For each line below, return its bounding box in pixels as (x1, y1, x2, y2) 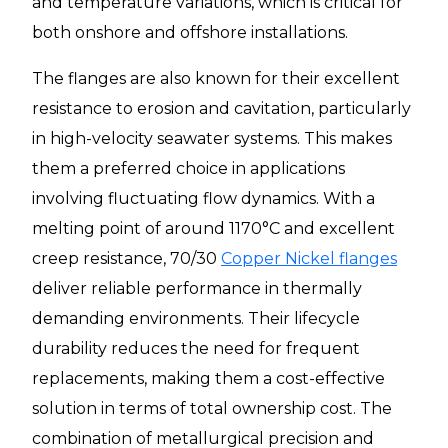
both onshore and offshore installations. (32, 23, 348, 43)
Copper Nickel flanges (221, 249, 397, 269)
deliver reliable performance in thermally (32, 279, 362, 299)
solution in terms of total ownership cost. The (32, 399, 392, 419)
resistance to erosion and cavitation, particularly (32, 99, 411, 119)
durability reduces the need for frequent (32, 339, 360, 359)
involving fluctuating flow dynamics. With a (32, 189, 375, 209)
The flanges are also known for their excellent (32, 69, 400, 89)
